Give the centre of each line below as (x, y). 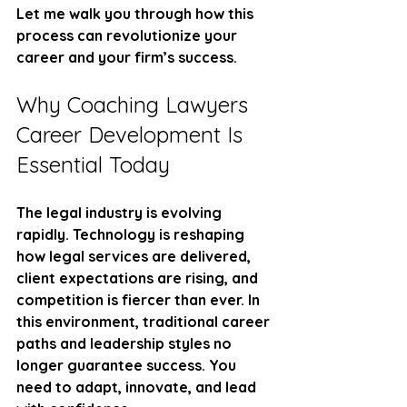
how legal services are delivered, (135, 256)
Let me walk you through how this (137, 14)
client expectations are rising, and (139, 278)
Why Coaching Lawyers (135, 104)
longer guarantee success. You (128, 365)
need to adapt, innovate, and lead (138, 387)
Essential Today (93, 164)
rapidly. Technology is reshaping (132, 234)
